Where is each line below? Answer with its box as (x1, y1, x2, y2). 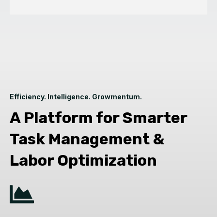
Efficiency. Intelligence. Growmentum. (10, 93, 142, 101)
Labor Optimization (10, 151, 157, 170)
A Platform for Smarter (10, 108, 187, 127)
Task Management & (10, 130, 164, 149)
